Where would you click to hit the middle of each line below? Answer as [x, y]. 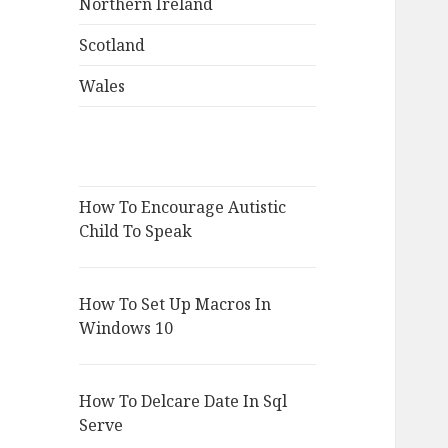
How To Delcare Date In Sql [183, 401]
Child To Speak [136, 231]
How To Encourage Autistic [183, 207]
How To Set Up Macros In [175, 304]
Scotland [112, 45]
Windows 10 [126, 328]
